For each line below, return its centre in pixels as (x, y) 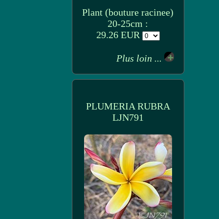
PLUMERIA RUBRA (128, 106)
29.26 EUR (119, 35)
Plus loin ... (140, 58)
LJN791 (128, 117)
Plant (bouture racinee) (128, 12)
